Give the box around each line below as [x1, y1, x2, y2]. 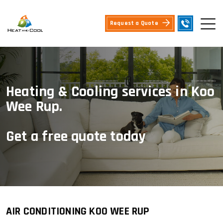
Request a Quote [110, 19, 158, 27]
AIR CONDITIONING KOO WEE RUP [6, 205, 150, 219]
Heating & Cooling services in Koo [6, 82, 215, 102]
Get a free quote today [6, 127, 146, 146]
